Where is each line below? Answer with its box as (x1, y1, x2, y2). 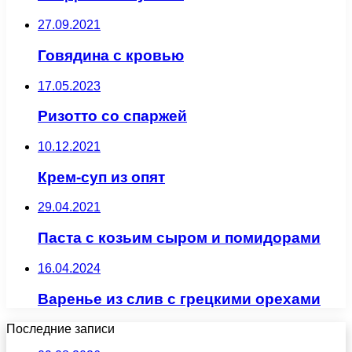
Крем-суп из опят (38, 168, 165, 185)
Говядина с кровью (38, 46, 184, 64)
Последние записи (6, 322, 115, 336)
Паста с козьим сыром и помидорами (38, 229, 321, 247)
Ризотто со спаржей (38, 108, 187, 125)
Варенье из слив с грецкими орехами (38, 290, 321, 307)
